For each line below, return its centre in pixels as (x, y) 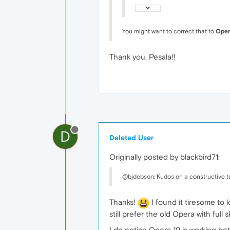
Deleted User (131, 137)
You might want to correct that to (169, 31)
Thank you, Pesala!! (142, 56)
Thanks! (123, 202)
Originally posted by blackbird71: (165, 157)
